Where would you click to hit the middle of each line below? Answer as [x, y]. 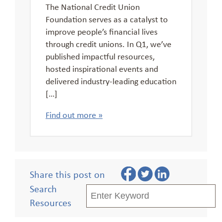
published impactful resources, [100, 56]
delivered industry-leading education [111, 81]
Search [43, 189]
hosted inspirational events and [102, 68]
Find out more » [74, 115]
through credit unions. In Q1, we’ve [109, 43]
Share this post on [67, 174]
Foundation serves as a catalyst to [107, 19]
